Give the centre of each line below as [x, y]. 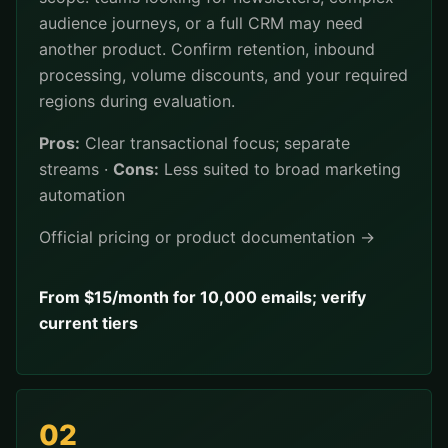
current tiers [88, 323]
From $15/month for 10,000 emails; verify [202, 297]
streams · [76, 169]
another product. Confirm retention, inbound [207, 49]
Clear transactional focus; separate [215, 143]
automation [82, 195]
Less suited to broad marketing [280, 169]
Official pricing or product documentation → [207, 237]
